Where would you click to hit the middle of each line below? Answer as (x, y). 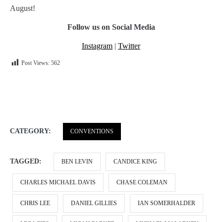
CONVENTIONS (92, 131)
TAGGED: (27, 161)
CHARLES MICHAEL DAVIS (58, 182)
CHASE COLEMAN (142, 182)
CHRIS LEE (35, 203)
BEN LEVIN (77, 161)
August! (23, 8)
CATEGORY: (31, 131)
